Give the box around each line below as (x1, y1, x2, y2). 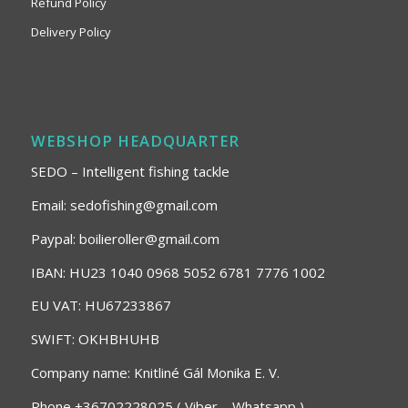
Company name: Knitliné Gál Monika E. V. (30, 362, 280, 382)
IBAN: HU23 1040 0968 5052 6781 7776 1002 (30, 262, 325, 281)
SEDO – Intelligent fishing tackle (30, 162, 229, 181)
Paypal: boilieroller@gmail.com (30, 229, 219, 248)
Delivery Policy (30, 23, 111, 40)
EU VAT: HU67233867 (30, 296, 171, 315)
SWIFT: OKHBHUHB (30, 330, 159, 349)
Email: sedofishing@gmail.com (30, 196, 218, 215)
